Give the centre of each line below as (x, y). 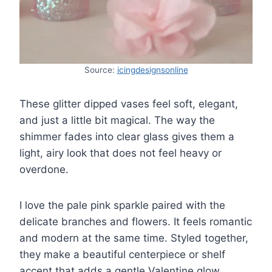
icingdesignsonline (152, 70)
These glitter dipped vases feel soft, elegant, (129, 104)
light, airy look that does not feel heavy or (121, 153)
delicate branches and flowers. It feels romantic (136, 221)
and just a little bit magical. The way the (117, 120)
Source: (100, 70)
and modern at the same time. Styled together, (134, 238)
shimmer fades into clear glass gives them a (127, 136)
